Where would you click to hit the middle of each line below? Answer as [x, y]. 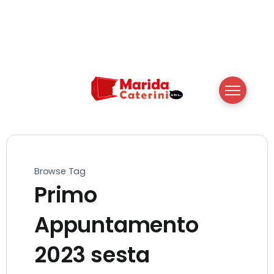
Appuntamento [117, 224]
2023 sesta [92, 254]
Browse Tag [60, 171]
